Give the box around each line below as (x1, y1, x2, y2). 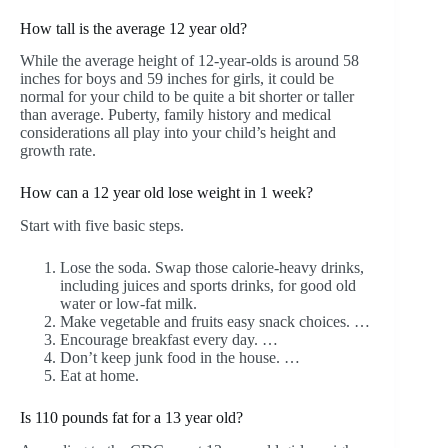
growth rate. (20, 142, 96, 160)
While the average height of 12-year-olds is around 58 (20, 52, 359, 70)
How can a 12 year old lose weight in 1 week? (20, 184, 313, 202)
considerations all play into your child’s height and (20, 124, 336, 142)
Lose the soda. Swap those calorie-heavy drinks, (60, 259, 364, 277)
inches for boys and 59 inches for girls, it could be (20, 70, 334, 88)
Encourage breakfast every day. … (60, 331, 278, 349)
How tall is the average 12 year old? (20, 19, 247, 37)
